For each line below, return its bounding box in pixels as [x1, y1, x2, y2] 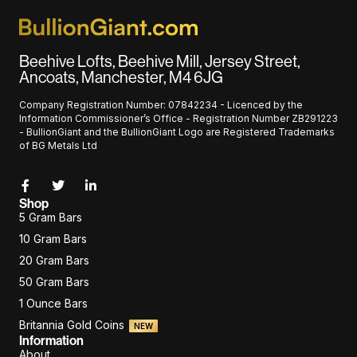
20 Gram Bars [19, 253, 89, 267]
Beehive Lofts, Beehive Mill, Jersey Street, [19, 50, 300, 71]
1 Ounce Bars [19, 296, 88, 310]
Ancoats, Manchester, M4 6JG [19, 66, 223, 87]
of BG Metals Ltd [19, 139, 97, 151]
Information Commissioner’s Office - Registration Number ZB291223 [19, 112, 338, 124]
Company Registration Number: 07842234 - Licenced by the [19, 98, 303, 111]
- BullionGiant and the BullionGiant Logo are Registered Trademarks [19, 125, 335, 138]
